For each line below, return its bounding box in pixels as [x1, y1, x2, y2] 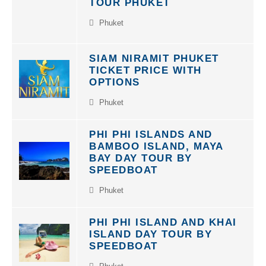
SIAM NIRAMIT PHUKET [89, 46, 219, 58]
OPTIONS [89, 70, 140, 81]
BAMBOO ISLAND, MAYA [89, 134, 223, 145]
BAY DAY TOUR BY [89, 146, 192, 157]
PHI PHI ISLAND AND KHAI [89, 210, 237, 221]
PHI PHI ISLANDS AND [89, 122, 213, 134]
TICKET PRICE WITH [89, 58, 202, 69]
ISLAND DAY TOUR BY [89, 222, 212, 233]
